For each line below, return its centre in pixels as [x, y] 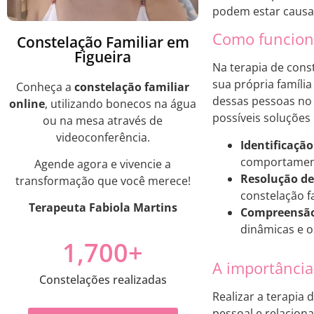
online [27, 103]
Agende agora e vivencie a [103, 164]
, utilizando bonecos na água [121, 103]
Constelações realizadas [103, 279]
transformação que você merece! [103, 180]
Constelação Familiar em [103, 42]
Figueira [103, 56]
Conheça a [45, 87]
